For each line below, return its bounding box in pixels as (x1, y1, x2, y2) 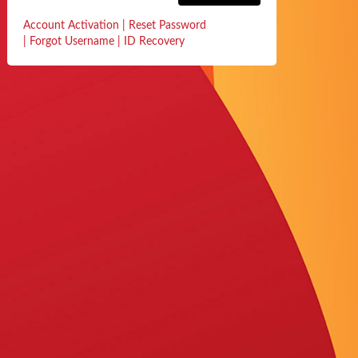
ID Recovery (121, 36, 185, 47)
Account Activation (23, 20, 122, 31)
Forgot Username (26, 36, 114, 47)
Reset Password (129, 20, 206, 31)
